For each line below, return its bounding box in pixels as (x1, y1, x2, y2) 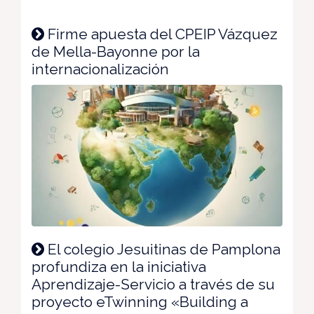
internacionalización (32, 60, 169, 78)
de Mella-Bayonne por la (32, 43, 200, 61)
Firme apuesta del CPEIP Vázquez (44, 25, 278, 43)
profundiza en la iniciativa (32, 257, 206, 275)
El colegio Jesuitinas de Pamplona (44, 240, 280, 258)
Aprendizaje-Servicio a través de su (32, 275, 275, 293)
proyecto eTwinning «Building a (32, 292, 248, 310)
